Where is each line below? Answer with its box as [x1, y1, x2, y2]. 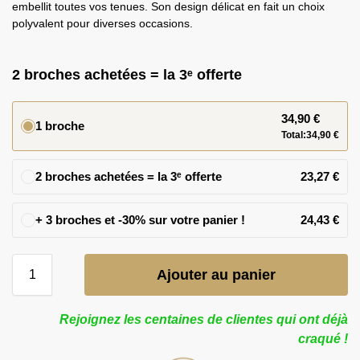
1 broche [35, 119, 84, 133]
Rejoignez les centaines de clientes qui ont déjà [59, 313, 348, 327]
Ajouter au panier [157, 267, 276, 284]
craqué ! [298, 332, 348, 346]
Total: [281, 129, 306, 141]
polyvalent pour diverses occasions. [12, 17, 193, 31]
